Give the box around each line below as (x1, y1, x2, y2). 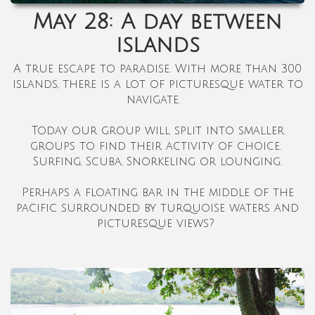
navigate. (127, 94, 188, 107)
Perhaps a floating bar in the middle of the (21, 186, 294, 200)
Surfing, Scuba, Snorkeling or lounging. (33, 155, 282, 169)
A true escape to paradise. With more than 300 (13, 63, 302, 76)
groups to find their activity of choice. (30, 140, 285, 153)
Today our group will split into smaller (31, 124, 284, 138)
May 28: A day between (33, 11, 282, 34)
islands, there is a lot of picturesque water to (12, 78, 303, 91)
